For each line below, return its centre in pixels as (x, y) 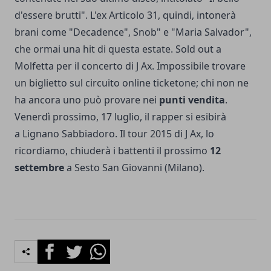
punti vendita (192, 100)
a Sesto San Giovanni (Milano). (134, 168)
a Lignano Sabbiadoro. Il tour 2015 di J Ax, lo (114, 134)
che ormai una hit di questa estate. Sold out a (118, 49)
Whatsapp (109, 247)
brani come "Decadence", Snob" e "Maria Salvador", (133, 32)
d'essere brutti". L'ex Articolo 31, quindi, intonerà (125, 15)
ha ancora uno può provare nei (87, 100)
